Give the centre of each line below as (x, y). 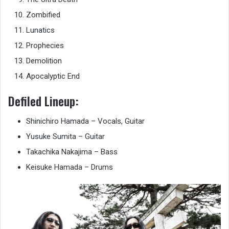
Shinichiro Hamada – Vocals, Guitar (85, 121)
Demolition (44, 61)
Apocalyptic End (53, 76)
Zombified (43, 15)
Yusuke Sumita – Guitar (65, 137)
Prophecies (45, 45)
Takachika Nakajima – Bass (72, 152)
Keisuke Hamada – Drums (70, 167)
